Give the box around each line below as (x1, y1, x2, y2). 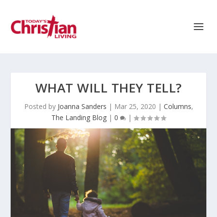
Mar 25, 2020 (114, 102, 156, 111)
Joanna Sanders (57, 102, 107, 111)
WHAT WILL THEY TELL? (35, 79, 182, 96)
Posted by (24, 102, 58, 111)
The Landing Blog (51, 113, 107, 122)
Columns (163, 102, 191, 111)
